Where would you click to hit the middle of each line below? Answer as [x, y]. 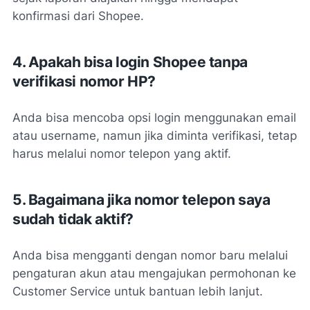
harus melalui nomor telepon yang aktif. [122, 154]
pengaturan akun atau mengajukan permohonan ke [154, 274]
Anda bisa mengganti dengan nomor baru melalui [150, 256]
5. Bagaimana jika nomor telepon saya [142, 200]
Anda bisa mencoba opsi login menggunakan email [154, 118]
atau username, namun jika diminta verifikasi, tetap [155, 136]
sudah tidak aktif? [73, 219]
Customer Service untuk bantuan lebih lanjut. [138, 292]
